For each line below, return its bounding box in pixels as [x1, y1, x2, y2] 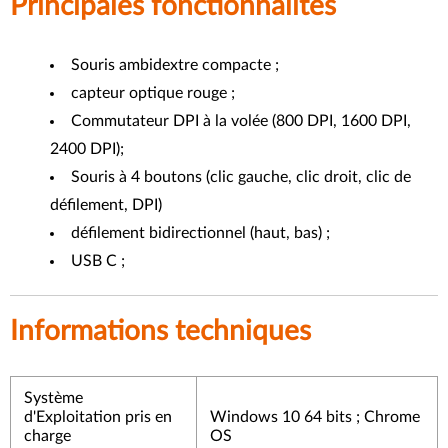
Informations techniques [10, 317, 311, 345]
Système [23, 390, 83, 406]
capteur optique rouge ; [71, 85, 235, 101]
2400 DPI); [50, 141, 124, 157]
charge [23, 428, 71, 444]
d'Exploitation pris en [23, 409, 172, 425]
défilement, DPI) [50, 197, 162, 213]
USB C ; [71, 253, 125, 269]
